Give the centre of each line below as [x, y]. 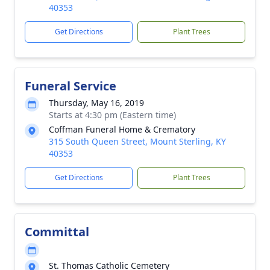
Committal [57, 232]
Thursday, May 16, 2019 [96, 103]
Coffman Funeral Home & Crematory [122, 129]
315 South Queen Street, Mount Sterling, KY [137, 141]
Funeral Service [71, 86]
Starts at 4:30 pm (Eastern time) [112, 115]
